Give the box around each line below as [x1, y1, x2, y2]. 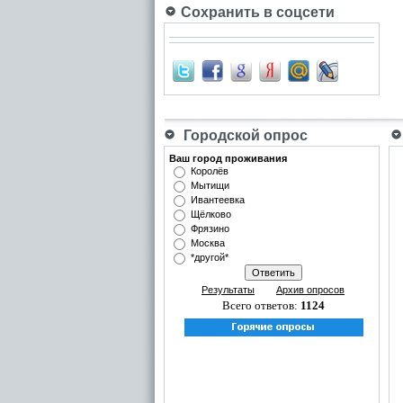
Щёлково [191, 209, 231, 219]
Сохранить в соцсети [177, 4, 335, 20]
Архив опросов [276, 284, 345, 295]
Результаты [201, 284, 255, 295]
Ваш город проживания [169, 153, 287, 164]
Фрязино [191, 223, 229, 234]
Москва [191, 237, 225, 248]
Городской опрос [176, 128, 308, 143]
